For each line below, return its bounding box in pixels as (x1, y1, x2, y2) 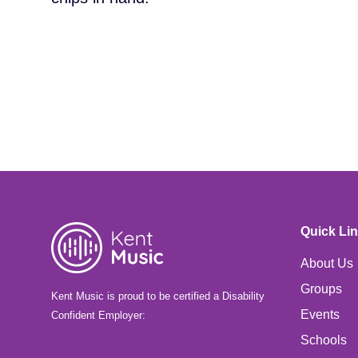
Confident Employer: (51, 309, 145, 321)
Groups (300, 282, 342, 296)
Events (300, 308, 340, 321)
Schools (300, 333, 347, 347)
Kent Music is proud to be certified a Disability (51, 290, 265, 302)
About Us (300, 257, 353, 270)
